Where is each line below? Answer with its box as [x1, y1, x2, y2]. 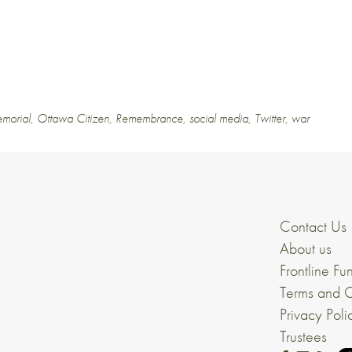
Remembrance [115, 109, 183, 126]
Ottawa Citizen [37, 109, 109, 126]
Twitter [255, 109, 285, 126]
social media [189, 109, 248, 126]
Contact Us [280, 215, 346, 236]
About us [280, 237, 332, 258]
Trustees [280, 325, 327, 346]
